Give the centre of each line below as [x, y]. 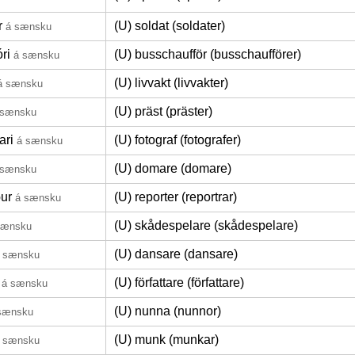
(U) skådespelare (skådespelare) [206, 225]
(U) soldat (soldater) [170, 26]
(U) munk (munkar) [166, 340]
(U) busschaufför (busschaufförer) [208, 54]
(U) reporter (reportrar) [176, 197]
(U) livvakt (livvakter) [171, 83]
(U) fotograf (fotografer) [177, 140]
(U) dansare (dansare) [176, 254]
